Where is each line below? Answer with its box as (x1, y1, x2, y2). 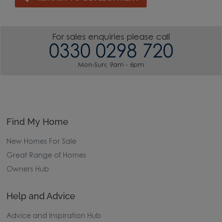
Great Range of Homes (6, 153, 87, 160)
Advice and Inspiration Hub (6, 213, 102, 221)
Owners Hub (6, 166, 50, 174)
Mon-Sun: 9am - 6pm (78, 61, 144, 68)
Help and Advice (6, 191, 76, 202)
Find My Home (6, 116, 69, 127)
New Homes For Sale (6, 139, 77, 146)
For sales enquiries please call (52, 33, 170, 42)
